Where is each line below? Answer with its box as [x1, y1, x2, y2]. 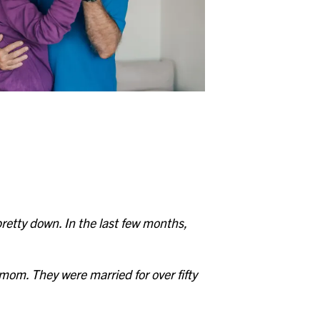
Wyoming [38, 83, 83, 97]
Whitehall [38, 3, 84, 17]
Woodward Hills [38, 43, 115, 57]
